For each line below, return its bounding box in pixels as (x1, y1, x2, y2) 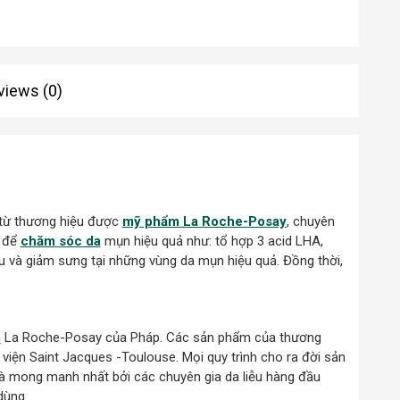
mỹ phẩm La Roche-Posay (121, 212, 287, 229)
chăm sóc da (20, 232, 101, 249)
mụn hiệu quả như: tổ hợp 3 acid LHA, (100, 232, 323, 249)
